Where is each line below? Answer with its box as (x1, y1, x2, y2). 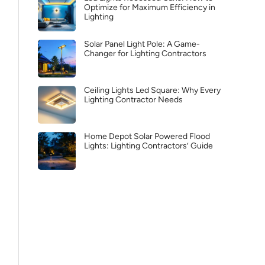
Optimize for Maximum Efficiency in (84, 2, 215, 12)
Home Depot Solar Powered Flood (84, 131, 210, 141)
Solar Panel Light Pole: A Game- (84, 39, 200, 49)
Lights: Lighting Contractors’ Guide (84, 141, 213, 151)
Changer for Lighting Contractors (84, 49, 206, 59)
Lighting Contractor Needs (84, 95, 183, 105)
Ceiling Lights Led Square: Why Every (84, 85, 221, 95)
